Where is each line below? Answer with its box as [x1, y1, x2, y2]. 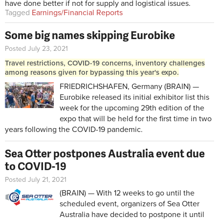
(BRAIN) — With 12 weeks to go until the [60, 188, 195, 198]
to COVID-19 [5, 158, 66, 174]
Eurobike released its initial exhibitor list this [60, 92, 209, 103]
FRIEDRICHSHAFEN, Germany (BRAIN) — [60, 82, 199, 92]
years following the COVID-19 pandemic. [5, 125, 143, 135]
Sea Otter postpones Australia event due [5, 146, 205, 161]
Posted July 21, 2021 [5, 175, 66, 184]
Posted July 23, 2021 [5, 44, 68, 53]
